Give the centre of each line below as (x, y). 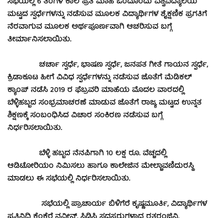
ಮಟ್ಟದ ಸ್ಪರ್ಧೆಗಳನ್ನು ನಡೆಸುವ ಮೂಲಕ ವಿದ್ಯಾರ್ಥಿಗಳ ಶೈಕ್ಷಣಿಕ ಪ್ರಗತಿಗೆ (107, 15)
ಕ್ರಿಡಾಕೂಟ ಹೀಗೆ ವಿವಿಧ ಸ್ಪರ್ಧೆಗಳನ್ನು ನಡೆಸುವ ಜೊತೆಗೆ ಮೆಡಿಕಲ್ (100, 78)
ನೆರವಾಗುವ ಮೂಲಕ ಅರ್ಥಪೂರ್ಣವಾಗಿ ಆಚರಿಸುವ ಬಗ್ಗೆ (90, 27)
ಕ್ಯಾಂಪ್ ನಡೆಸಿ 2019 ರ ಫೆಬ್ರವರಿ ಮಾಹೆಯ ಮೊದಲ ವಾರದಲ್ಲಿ (96, 91)
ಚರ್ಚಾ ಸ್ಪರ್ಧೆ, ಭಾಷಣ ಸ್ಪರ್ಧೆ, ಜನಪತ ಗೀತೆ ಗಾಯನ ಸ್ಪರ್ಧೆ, (108, 65)
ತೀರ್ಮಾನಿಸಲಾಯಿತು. (39, 40)
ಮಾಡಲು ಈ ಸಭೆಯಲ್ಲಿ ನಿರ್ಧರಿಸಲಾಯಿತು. (69, 179)
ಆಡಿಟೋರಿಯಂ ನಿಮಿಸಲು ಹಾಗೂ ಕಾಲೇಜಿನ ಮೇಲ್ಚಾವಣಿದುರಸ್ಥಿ (100, 167)
